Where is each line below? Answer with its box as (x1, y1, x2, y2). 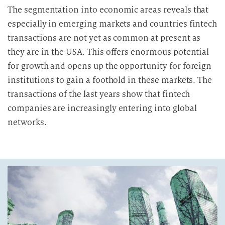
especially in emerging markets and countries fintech (8, 19, 217, 29)
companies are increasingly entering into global (8, 103, 197, 114)
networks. (8, 117, 47, 128)
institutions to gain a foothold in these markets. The (8, 75, 212, 85)
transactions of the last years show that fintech (8, 89, 190, 99)
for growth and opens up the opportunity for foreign (8, 61, 212, 71)
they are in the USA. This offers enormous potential (8, 47, 209, 57)
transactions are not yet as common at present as (8, 33, 201, 43)
